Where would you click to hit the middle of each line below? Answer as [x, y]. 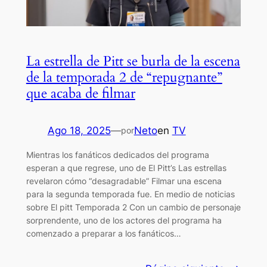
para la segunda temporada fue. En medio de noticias [130, 194]
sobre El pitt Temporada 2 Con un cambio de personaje [133, 207]
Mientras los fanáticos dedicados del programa [117, 154]
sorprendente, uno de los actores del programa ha [124, 220]
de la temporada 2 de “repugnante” [124, 77]
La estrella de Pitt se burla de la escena [133, 61]
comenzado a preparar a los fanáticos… [103, 233]
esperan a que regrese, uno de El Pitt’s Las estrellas [126, 167]
